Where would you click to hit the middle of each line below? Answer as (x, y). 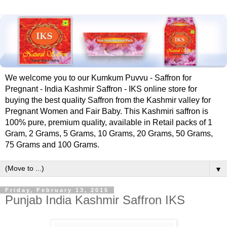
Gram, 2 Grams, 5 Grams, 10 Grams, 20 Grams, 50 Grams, (109, 134)
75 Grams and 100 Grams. (52, 145)
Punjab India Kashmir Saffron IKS (95, 200)
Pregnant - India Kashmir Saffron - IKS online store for (101, 89)
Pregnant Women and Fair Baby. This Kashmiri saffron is (107, 111)
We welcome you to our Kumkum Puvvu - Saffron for (98, 78)
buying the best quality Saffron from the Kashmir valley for (108, 100)
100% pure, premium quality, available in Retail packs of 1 (109, 123)
